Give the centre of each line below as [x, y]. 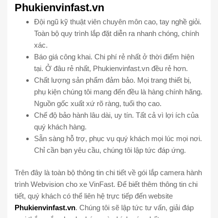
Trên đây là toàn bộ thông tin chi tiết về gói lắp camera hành [108, 173]
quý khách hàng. [60, 127]
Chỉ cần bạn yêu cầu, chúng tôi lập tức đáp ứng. [110, 150]
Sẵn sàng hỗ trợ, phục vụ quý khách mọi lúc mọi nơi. [118, 138]
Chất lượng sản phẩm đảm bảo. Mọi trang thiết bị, [113, 80]
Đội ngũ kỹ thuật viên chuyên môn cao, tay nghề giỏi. [118, 21]
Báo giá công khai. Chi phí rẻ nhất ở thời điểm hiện [114, 56]
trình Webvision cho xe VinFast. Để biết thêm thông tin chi [106, 184]
